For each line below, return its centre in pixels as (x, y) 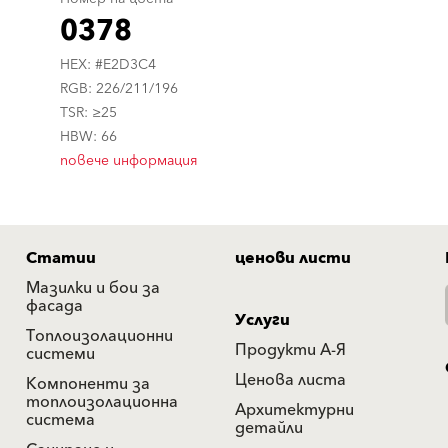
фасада (54, 305)
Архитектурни (294, 409)
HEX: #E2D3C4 (108, 64)
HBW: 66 (89, 136)
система (60, 419)
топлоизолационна (102, 401)
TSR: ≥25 (89, 112)
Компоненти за (88, 383)
